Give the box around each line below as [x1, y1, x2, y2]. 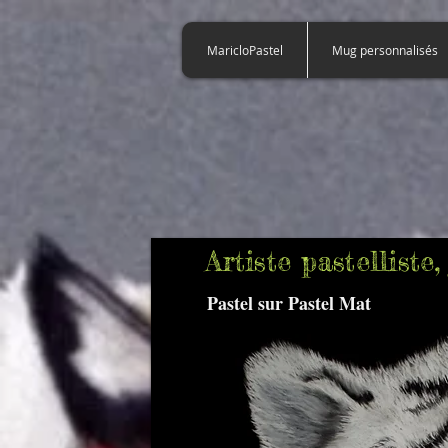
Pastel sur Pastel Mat [207, 290, 371, 316]
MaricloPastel [206, 42, 283, 58]
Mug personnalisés [332, 42, 438, 58]
